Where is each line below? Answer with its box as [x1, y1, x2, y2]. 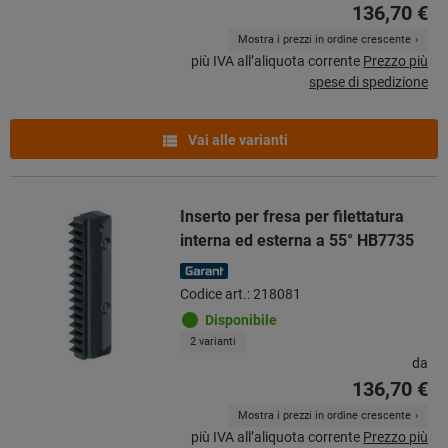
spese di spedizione [309, 73, 428, 90]
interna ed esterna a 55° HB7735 [180, 230, 414, 250]
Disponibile [205, 311, 277, 328]
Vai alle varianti [185, 131, 288, 148]
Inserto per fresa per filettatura [180, 206, 404, 226]
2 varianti [190, 334, 236, 348]
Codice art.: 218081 [180, 285, 301, 302]
